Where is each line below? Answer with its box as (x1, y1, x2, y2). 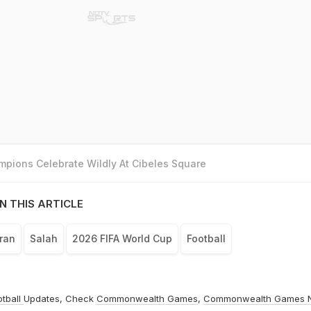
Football (186, 233, 226, 245)
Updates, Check (23, 293, 96, 305)
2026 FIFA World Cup (72, 233, 172, 245)
